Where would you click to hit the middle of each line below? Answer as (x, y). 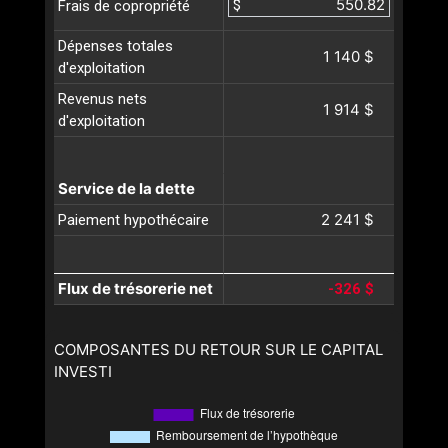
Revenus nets (102, 99)
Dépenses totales (115, 46)
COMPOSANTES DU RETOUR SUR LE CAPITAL (218, 350)
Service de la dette (126, 189)
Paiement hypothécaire (133, 220)
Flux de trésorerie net (135, 289)
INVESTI (83, 372)
